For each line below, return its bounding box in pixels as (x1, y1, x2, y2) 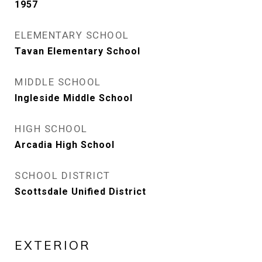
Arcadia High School (15, 139, 115, 150)
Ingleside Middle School (15, 92, 133, 104)
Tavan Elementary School (15, 46, 140, 57)
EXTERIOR (15, 237, 91, 253)
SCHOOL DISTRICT (15, 170, 111, 181)
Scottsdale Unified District (15, 186, 146, 197)
